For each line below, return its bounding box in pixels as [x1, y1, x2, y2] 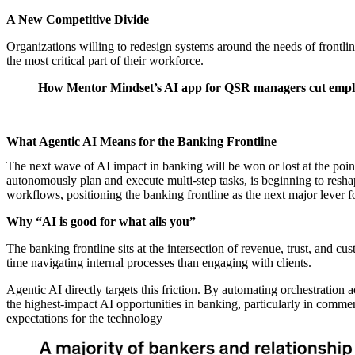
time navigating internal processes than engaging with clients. [6, 256, 311, 270]
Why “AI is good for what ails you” [6, 215, 196, 229]
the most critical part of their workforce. [6, 54, 204, 68]
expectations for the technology [6, 311, 162, 326]
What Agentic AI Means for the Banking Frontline [6, 135, 277, 149]
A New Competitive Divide [6, 13, 149, 27]
